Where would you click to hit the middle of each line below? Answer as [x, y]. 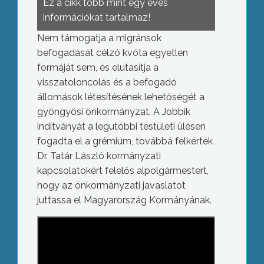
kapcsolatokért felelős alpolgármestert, [123, 171]
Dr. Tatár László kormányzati [99, 156]
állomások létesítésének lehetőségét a [121, 97]
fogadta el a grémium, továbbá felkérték [125, 141]
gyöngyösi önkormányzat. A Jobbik [113, 112]
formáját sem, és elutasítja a [98, 67]
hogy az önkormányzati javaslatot [111, 185]
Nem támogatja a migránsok [99, 38]
